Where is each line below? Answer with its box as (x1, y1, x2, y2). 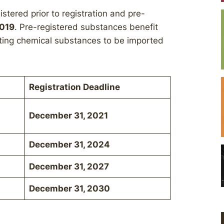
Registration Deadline (28, 82, 120, 92)
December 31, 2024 (28, 139, 110, 149)
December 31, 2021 (28, 110, 108, 120)
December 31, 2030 (28, 183, 110, 193)
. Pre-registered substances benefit (14, 22, 158, 32)
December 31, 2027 (28, 161, 109, 171)
